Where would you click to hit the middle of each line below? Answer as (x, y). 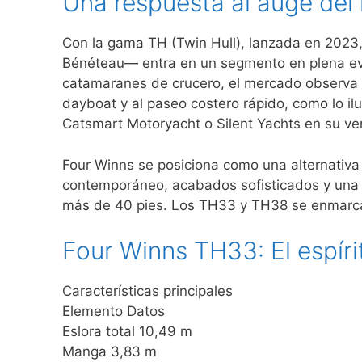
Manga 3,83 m (109, 352)
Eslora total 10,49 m (127, 332)
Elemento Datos (114, 311)
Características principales (147, 291)
